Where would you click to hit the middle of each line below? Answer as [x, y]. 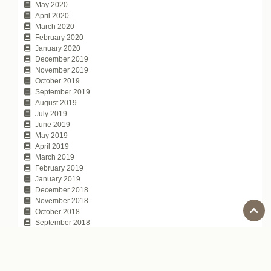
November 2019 [62, 70]
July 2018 [51, 244]
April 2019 [52, 146]
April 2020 [52, 15]
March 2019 [55, 157]
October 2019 [57, 81]
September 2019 [63, 92]
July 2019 [51, 113]
